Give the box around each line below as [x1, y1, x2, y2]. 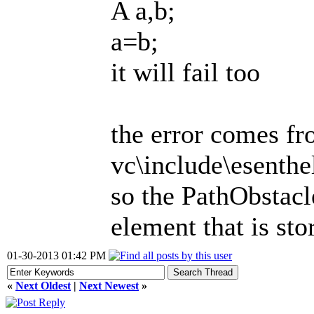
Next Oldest [15, 280, 71, 292]
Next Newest [79, 280, 139, 292]
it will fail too [111, 57, 260, 87]
